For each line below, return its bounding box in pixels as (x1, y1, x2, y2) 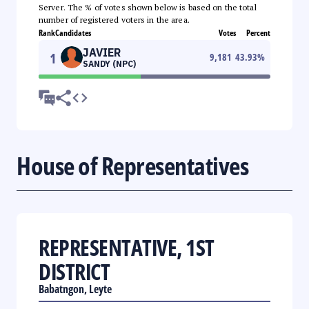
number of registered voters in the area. (39, 14, 190, 25)
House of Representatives (17, 148, 248, 183)
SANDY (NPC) (83, 58, 136, 69)
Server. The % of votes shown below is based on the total (39, 1, 257, 12)
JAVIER (83, 45, 121, 59)
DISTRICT (39, 256, 110, 286)
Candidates (55, 26, 91, 39)
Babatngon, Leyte (39, 281, 112, 297)
